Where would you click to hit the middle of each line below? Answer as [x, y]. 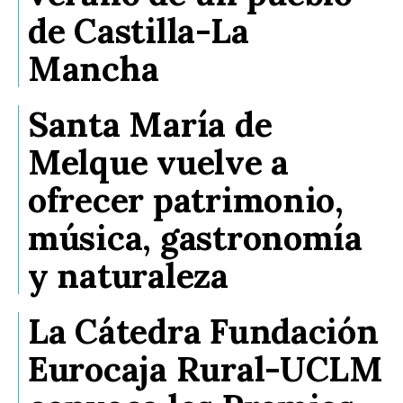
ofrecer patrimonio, [186, 199]
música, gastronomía [195, 237]
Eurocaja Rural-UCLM [206, 368]
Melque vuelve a [159, 161]
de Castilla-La [139, 30]
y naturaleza [128, 275]
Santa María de [150, 124]
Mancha [94, 68]
